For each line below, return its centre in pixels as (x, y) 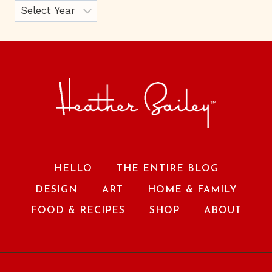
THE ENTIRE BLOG (167, 169)
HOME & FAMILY (192, 190)
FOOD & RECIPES (78, 211)
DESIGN (56, 190)
